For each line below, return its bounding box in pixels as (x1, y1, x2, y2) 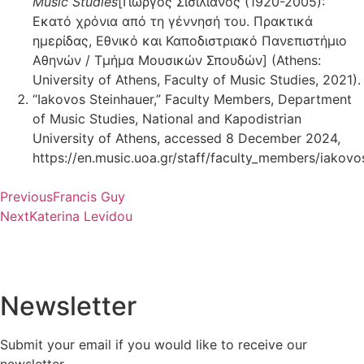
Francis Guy (53, 188, 125, 205)
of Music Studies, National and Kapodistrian (32, 110, 301, 127)
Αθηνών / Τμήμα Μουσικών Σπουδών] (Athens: (32, 51, 321, 68)
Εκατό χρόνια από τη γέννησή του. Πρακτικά (32, 12, 313, 29)
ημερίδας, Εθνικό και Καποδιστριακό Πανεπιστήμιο (32, 32, 347, 49)
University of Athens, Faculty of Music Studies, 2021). (32, 71, 361, 88)
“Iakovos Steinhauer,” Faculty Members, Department (32, 90, 352, 107)
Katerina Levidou (29, 207, 132, 224)
